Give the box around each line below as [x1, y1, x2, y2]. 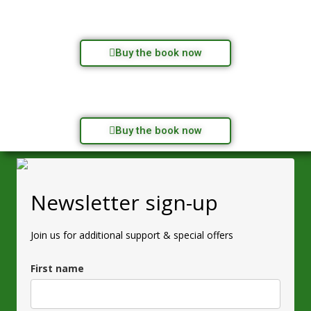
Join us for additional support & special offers [31, 228, 233, 242]
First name [31, 262, 84, 276]
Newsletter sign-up [31, 188, 218, 217]
